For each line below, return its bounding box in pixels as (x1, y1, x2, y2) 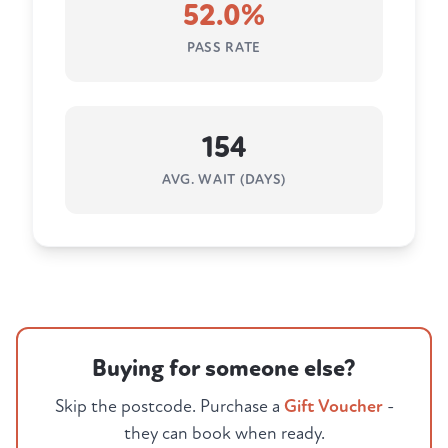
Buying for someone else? (92, 354, 356, 384)
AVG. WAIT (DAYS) (161, 171, 287, 189)
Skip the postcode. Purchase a (54, 396, 284, 418)
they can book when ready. (123, 423, 325, 445)
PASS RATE (186, 39, 262, 57)
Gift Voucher (283, 396, 383, 418)
